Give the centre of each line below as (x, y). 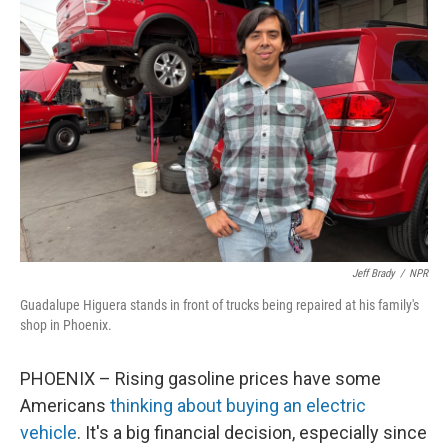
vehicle (48, 432)
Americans (65, 405)
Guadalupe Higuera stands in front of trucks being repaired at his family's (219, 305)
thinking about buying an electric (238, 405)
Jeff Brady (373, 273)
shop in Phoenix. (66, 325)
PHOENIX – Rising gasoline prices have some (200, 378)
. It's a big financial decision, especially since (252, 432)
